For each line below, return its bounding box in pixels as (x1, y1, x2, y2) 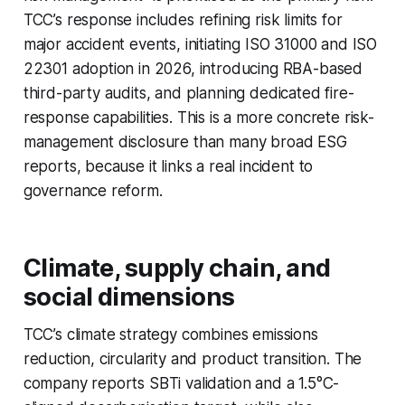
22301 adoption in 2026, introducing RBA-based (23, 60, 363, 79)
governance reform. (23, 182, 163, 201)
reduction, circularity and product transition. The (23, 350, 363, 369)
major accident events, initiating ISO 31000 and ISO (23, 35, 378, 54)
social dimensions (23, 282, 235, 313)
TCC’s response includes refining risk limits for (23, 11, 343, 30)
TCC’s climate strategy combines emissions (23, 325, 318, 344)
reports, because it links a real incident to (23, 157, 314, 176)
